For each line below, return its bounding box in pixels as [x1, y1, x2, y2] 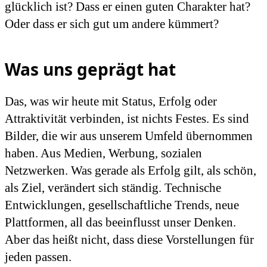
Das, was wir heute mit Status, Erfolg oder [5, 94, 217, 109]
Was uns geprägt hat [5, 58, 176, 80]
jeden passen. [5, 250, 72, 265]
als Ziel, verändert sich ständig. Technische [5, 181, 221, 195]
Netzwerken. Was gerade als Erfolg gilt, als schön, [5, 163, 256, 178]
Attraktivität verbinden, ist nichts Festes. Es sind [5, 111, 249, 126]
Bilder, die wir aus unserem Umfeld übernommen [5, 129, 253, 144]
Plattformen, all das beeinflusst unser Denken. [5, 215, 236, 230]
